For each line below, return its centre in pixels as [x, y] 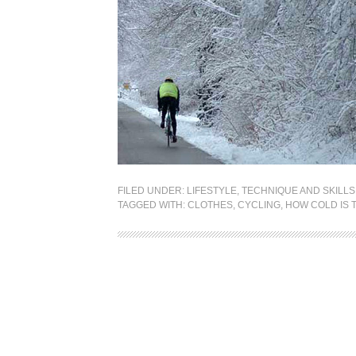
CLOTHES [210, 205]
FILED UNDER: [152, 191]
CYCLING [259, 205]
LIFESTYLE [212, 191]
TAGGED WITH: [153, 205]
